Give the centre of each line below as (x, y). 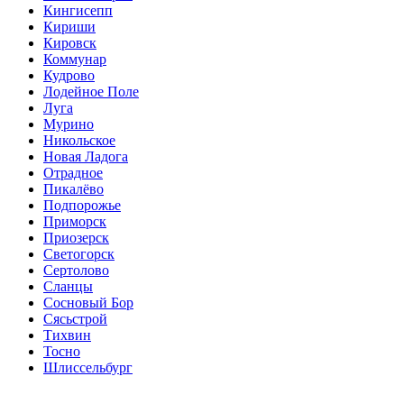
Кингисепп (78, 10)
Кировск (70, 42)
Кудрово (69, 75)
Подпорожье (82, 205)
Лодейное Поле (91, 91)
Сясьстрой (75, 318)
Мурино (69, 124)
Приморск (75, 221)
